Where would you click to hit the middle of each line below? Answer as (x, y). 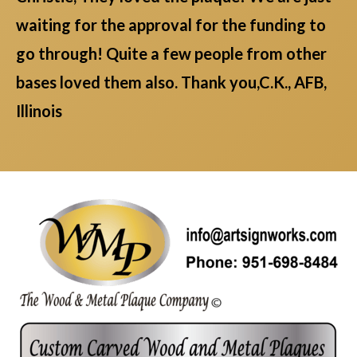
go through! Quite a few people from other (171, 53)
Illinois (39, 110)
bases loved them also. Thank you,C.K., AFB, (171, 82)
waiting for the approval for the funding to (171, 24)
